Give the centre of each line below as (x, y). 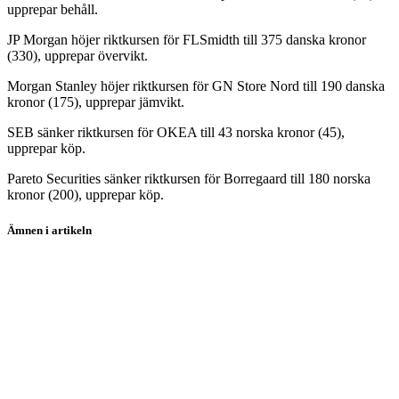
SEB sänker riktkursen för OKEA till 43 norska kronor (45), (176, 133)
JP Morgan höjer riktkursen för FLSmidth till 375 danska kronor (187, 40)
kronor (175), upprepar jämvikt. (96, 102)
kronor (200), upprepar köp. (85, 195)
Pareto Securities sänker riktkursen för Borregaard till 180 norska (189, 179)
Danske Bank (45, 311)
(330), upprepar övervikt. (77, 56)
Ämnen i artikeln (49, 230)
